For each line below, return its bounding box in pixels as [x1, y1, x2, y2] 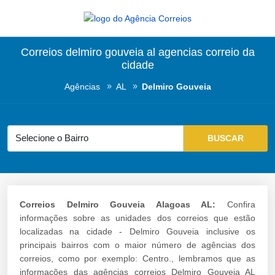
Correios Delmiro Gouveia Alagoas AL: [20, 199, 216, 209]
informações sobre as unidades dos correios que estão [20, 212, 255, 223]
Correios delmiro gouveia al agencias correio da [20, 46, 255, 58]
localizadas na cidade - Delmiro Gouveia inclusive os [20, 226, 255, 236]
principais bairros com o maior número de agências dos [20, 239, 255, 250]
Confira [215, 199, 256, 209]
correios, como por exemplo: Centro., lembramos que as [20, 253, 255, 263]
